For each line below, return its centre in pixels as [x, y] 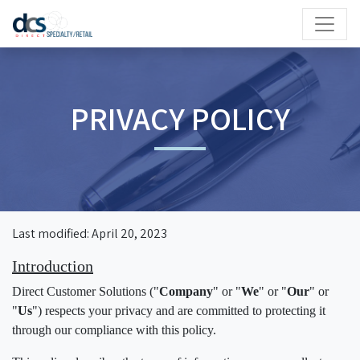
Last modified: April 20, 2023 [90, 233]
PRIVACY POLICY [180, 118]
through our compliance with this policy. [114, 330]
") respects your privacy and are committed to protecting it [179, 311]
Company [186, 291]
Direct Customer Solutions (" [86, 291]
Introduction [53, 266]
